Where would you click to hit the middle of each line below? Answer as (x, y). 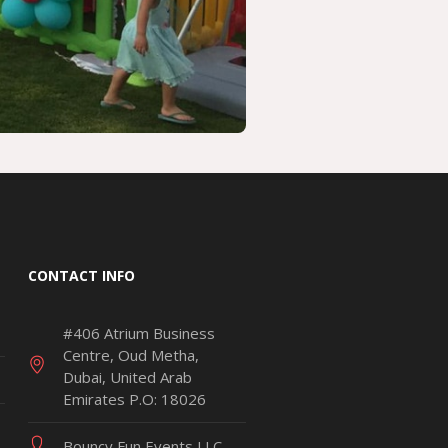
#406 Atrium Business (139, 333)
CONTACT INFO (82, 276)
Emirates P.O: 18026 (135, 399)
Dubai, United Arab (128, 377)
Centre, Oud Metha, (131, 355)
